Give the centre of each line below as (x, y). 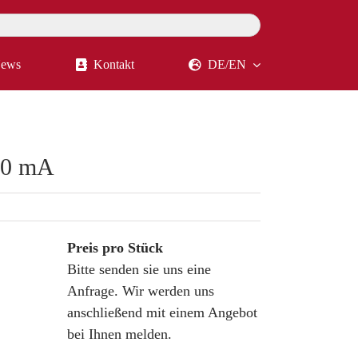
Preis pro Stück (115, 248)
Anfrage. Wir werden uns (140, 291)
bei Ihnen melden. (119, 334)
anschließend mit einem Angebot (162, 312)
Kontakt (113, 64)
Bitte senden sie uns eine (139, 269)
